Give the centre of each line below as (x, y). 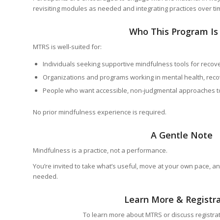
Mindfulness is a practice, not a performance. (100, 151)
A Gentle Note (181, 135)
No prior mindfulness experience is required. (100, 112)
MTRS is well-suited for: (67, 47)
